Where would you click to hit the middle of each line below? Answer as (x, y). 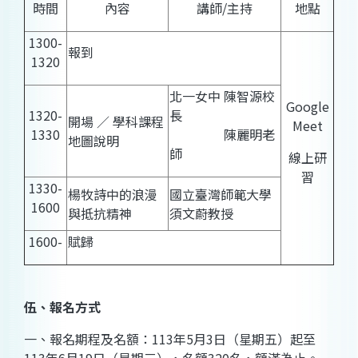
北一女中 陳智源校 (222, 96)
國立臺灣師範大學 (221, 195)
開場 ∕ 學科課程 (116, 122)
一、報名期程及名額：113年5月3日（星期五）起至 (170, 339)
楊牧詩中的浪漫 (113, 195)
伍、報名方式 (62, 307)
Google (307, 107)
